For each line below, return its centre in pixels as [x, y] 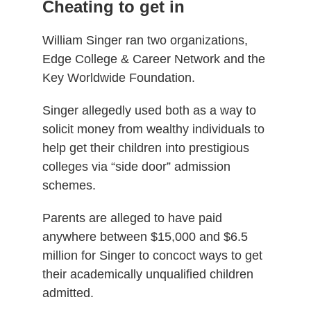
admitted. [68, 293]
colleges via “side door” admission [136, 166]
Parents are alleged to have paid [132, 218]
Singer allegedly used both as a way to [149, 110]
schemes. [69, 185]
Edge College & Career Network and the [153, 59]
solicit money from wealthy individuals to [153, 129]
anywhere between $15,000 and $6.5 [145, 236]
